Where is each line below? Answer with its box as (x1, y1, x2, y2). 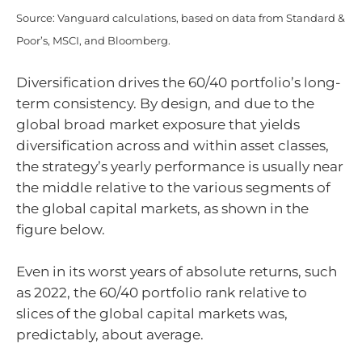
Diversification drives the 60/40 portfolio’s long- (16, 74, 341, 91)
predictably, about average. (16, 326, 204, 343)
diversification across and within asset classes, (16, 137, 329, 154)
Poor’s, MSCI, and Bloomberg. (16, 34, 170, 47)
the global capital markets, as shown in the (16, 200, 309, 217)
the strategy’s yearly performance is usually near (16, 158, 343, 175)
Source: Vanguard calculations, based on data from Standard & (16, 11, 345, 24)
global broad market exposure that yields (16, 116, 300, 133)
